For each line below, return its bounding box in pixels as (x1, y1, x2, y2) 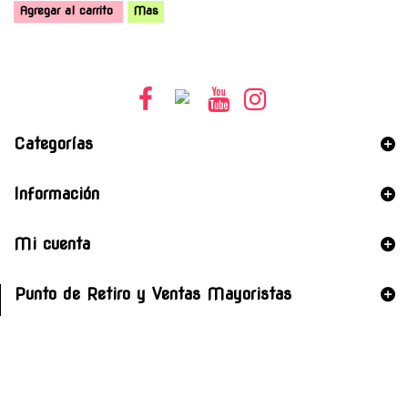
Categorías (14, 133, 93, 153)
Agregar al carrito (19, 3, 113, 17)
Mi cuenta (14, 233, 90, 253)
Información (14, 183, 99, 203)
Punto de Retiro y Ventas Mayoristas (15, 283, 291, 303)
